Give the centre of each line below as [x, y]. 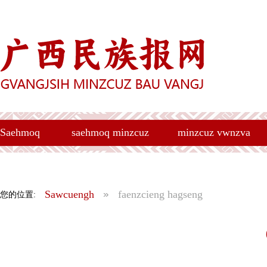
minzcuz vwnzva [214, 132]
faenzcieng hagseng [160, 194]
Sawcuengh [69, 194]
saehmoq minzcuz [110, 132]
